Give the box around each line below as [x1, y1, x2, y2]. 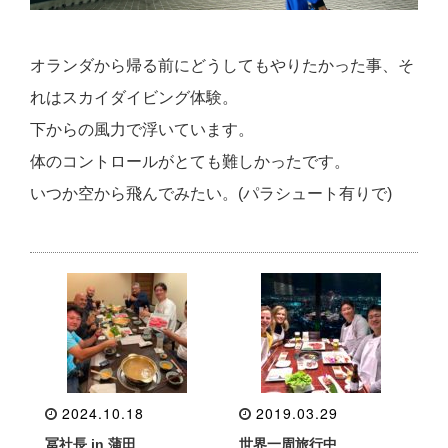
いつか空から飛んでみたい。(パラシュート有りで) [30, 184, 392, 202]
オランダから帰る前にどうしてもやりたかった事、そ [30, 56, 414, 74]
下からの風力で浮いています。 [30, 120, 254, 138]
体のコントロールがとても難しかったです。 [30, 152, 350, 170]
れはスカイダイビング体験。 [30, 88, 238, 106]
